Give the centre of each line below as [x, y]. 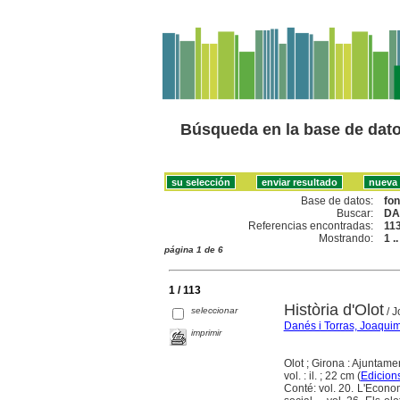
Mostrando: [346, 238]
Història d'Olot [333, 309]
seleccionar [215, 310]
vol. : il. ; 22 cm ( [322, 375]
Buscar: [355, 213]
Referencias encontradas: [311, 225]
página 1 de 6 [194, 249]
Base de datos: [337, 200]
